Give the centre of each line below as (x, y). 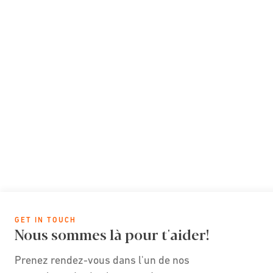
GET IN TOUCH (45, 220)
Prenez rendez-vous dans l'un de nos (102, 260)
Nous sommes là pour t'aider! (112, 233)
